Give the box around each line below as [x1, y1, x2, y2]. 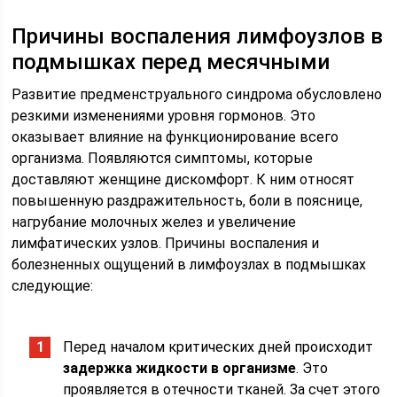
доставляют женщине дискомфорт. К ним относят [12, 171, 355, 188]
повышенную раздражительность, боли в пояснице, [12, 192, 363, 209]
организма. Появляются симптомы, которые [12, 150, 314, 167]
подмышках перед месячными [12, 50, 331, 74]
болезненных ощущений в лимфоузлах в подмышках [12, 256, 367, 273]
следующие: [12, 277, 94, 294]
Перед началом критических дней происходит [63, 339, 374, 355]
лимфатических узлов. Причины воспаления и [12, 235, 320, 252]
